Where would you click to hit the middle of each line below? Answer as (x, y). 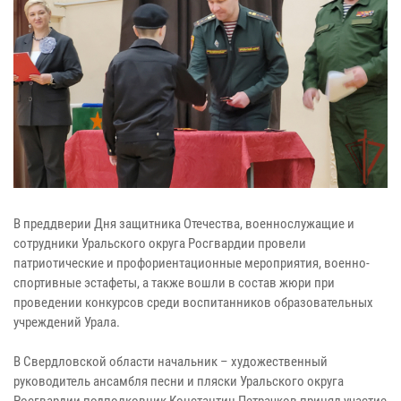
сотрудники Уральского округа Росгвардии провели (160, 243)
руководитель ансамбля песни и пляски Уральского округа (179, 381)
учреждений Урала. (67, 322)
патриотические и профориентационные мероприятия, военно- (192, 263)
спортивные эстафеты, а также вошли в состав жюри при (174, 282)
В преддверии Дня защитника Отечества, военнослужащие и (184, 223)
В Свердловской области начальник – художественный (171, 361)
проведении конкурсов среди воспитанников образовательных (193, 302)
